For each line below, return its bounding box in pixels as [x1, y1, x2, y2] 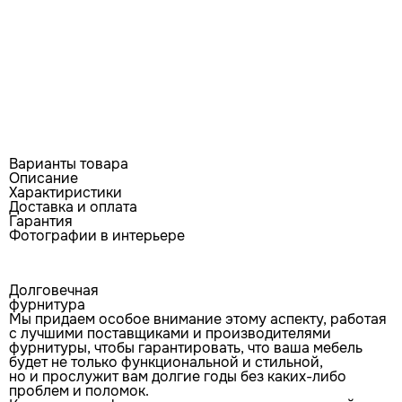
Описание [9, 169, 78, 188]
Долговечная [9, 281, 99, 301]
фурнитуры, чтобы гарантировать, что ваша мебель [9, 338, 363, 358]
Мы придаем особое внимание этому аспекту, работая [9, 310, 387, 329]
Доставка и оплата [9, 197, 137, 217]
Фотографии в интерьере [9, 226, 185, 246]
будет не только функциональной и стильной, [9, 353, 323, 372]
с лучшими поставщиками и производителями [9, 324, 331, 344]
